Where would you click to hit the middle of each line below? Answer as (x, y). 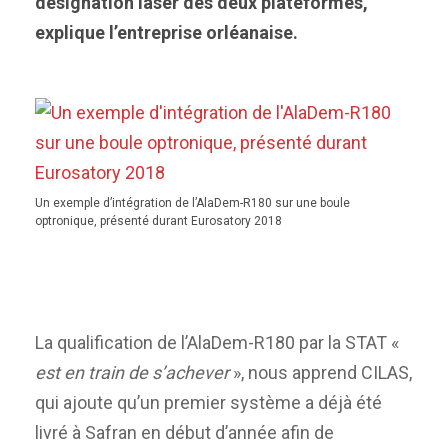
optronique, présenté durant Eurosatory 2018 (158, 221)
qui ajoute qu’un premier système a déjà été (208, 402)
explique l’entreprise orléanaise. (166, 32)
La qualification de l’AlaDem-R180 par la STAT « (217, 342)
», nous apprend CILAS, (320, 372)
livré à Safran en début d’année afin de (184, 432)
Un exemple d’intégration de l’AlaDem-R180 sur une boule (192, 203)
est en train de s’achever (132, 372)
